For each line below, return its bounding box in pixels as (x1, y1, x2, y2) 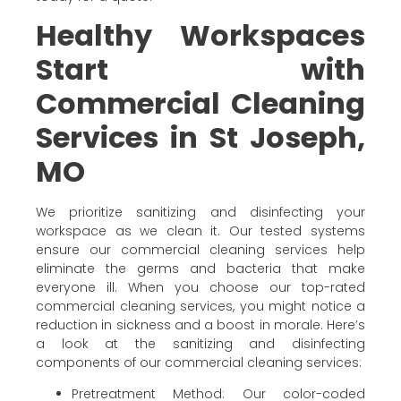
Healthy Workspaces (36, 14, 365, 55)
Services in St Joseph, (36, 116, 365, 158)
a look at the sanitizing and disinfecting (36, 334, 365, 353)
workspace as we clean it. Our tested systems (36, 221, 365, 240)
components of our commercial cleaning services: (36, 353, 362, 371)
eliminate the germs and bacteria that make (36, 259, 365, 277)
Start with (36, 48, 365, 90)
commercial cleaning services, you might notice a (36, 296, 365, 315)
